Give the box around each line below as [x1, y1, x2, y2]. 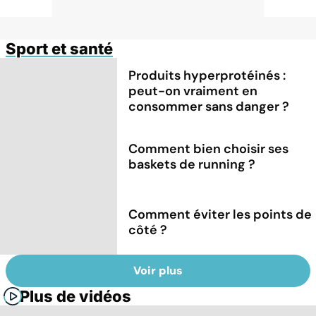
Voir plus [133, 263, 183, 279]
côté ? [128, 221, 168, 238]
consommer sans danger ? [128, 97, 290, 115]
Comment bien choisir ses [128, 140, 289, 157]
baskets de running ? [128, 155, 256, 173]
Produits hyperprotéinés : [128, 66, 286, 84]
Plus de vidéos [20, 287, 131, 306]
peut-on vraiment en [128, 82, 258, 99]
